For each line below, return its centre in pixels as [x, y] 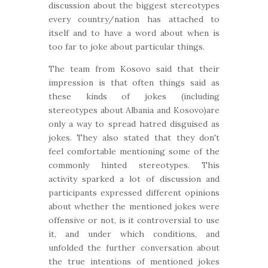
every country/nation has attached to [134, 19]
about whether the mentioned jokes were [134, 206]
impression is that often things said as [134, 83]
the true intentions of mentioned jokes [134, 261]
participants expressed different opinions [134, 193]
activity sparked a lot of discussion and [134, 179]
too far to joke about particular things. [126, 47]
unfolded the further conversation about [134, 248]
